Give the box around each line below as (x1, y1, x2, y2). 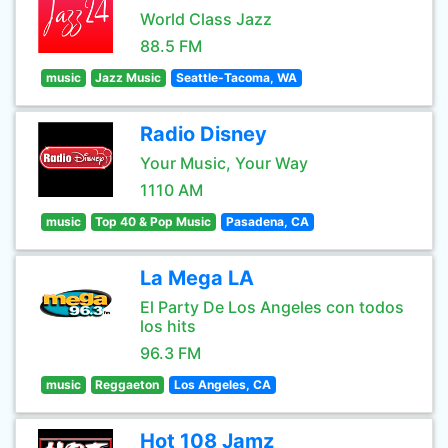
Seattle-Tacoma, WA (175, 70, 297, 85)
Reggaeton (95, 377, 160, 392)
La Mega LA (140, 266, 254, 290)
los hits (140, 316, 196, 336)
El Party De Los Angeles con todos (140, 297, 404, 317)
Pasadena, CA (225, 214, 309, 229)
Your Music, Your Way (140, 153, 308, 173)
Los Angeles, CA (173, 377, 271, 392)
